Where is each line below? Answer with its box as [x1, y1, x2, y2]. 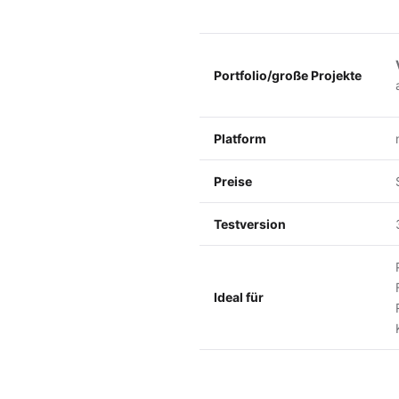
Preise [214, 173, 252, 189]
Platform [214, 130, 266, 146]
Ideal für [214, 289, 264, 305]
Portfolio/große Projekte [214, 67, 362, 83]
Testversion [214, 216, 286, 232]
